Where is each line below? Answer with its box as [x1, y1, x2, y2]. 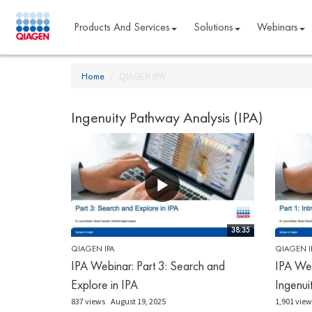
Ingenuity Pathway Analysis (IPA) [71, 107, 263, 127]
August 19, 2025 [111, 295, 166, 306]
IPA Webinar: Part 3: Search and [71, 257, 225, 274]
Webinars [256, 19, 298, 34]
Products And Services [73, 19, 170, 34]
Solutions [193, 19, 233, 34]
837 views [71, 295, 105, 306]
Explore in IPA [71, 276, 138, 292]
